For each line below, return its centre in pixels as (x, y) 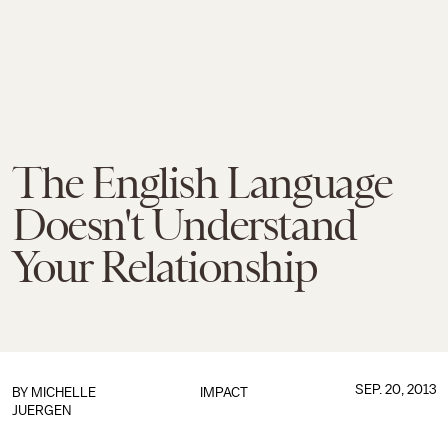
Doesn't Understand (184, 225)
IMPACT (223, 392)
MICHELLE (63, 392)
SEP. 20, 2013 (395, 389)
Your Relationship (164, 267)
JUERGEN (41, 410)
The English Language (202, 183)
